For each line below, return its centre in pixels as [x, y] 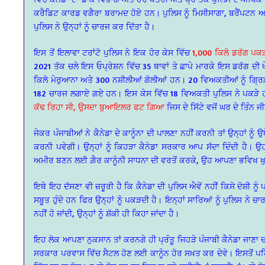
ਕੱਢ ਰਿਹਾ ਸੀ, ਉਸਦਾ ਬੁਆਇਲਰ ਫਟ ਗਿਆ [99, 106]
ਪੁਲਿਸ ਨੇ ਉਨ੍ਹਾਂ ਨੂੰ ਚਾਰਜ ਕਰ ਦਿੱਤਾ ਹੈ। [95, 26]
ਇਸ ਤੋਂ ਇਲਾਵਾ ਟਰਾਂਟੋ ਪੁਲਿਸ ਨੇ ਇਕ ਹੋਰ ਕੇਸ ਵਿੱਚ [112, 52]
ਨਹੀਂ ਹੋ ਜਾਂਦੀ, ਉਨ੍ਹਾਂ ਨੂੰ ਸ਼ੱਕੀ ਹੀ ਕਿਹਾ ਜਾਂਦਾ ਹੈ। [107, 213]
